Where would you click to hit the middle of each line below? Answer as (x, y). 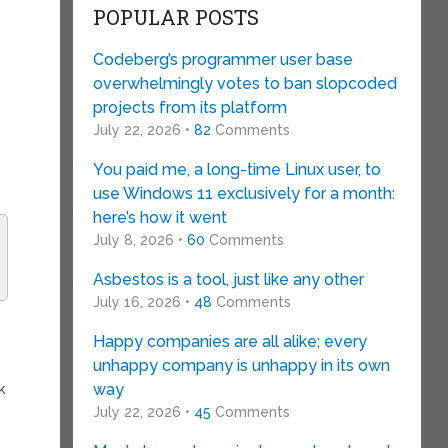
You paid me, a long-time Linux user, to (236, 169)
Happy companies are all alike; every (229, 341)
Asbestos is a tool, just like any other (228, 279)
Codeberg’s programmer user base (222, 59)
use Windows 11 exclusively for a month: (243, 193)
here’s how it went (159, 217)
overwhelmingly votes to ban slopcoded (244, 83)
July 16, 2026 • (143, 302)
